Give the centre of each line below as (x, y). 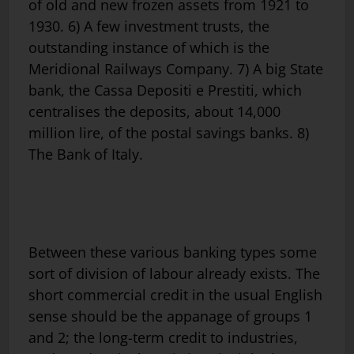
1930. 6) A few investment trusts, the (149, 26)
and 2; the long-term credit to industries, (163, 337)
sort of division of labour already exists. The (174, 273)
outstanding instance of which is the (149, 47)
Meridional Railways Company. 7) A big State (176, 68)
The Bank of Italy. (86, 154)
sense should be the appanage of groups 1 (170, 316)
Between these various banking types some (173, 252)
